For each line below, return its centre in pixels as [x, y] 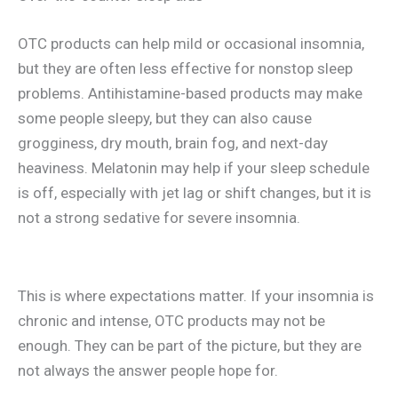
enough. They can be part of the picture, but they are [190, 346]
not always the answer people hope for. [148, 371]
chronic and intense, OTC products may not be [171, 321]
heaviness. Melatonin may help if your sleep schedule [194, 167]
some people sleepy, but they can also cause [165, 118]
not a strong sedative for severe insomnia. [159, 217]
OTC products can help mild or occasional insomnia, [191, 43]
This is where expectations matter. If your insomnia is [196, 296]
